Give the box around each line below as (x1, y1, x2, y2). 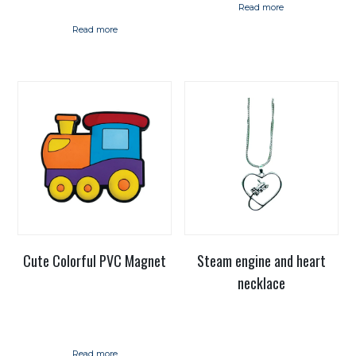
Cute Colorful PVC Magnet (23, 250, 167, 271)
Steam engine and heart (196, 250, 326, 271)
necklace (237, 272, 285, 293)
